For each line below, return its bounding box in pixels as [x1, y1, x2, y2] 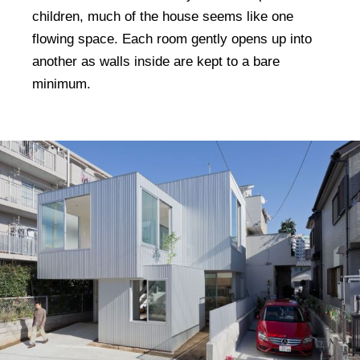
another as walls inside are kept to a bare [32, 53, 280, 69]
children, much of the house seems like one [32, 8, 293, 24]
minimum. [32, 76, 91, 92]
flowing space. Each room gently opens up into [32, 31, 312, 47]
